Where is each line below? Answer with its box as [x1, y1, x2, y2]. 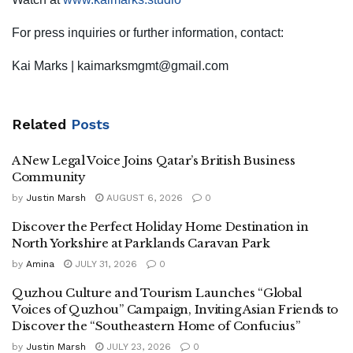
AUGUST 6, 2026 [103, 191, 183, 203]
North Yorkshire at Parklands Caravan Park [12, 235, 270, 251]
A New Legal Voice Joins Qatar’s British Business [12, 152, 295, 168]
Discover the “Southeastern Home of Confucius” [12, 318, 300, 333]
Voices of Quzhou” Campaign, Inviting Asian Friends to [12, 301, 339, 317]
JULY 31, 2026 [72, 258, 137, 269]
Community [12, 169, 86, 184]
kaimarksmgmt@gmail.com [77, 58, 229, 72]
